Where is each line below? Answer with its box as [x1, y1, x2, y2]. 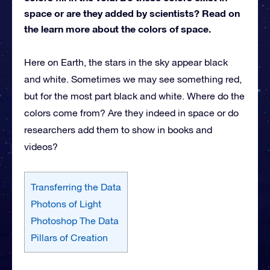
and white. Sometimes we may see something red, [24, 73, 242, 84]
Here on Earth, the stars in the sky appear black [24, 56, 228, 67]
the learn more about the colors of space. [24, 22, 211, 34]
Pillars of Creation [31, 231, 108, 243]
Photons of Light [31, 198, 101, 209]
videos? [24, 140, 58, 152]
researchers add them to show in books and [24, 124, 212, 135]
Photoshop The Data [31, 215, 119, 226]
